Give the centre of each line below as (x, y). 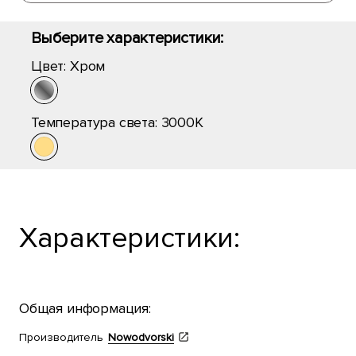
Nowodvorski (141, 337)
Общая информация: (85, 308)
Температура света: (96, 122)
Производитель (61, 337)
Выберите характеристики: (128, 38)
